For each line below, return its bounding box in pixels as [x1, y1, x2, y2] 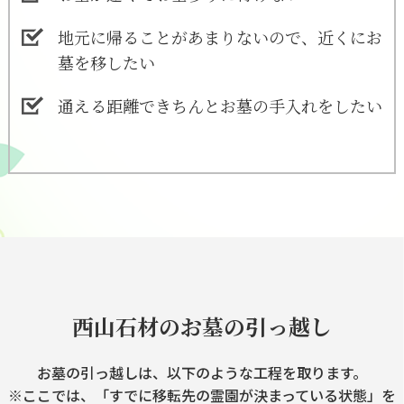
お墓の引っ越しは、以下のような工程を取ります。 [36, 362, 367, 384]
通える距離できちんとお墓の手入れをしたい [57, 94, 382, 118]
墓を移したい [57, 50, 155, 75]
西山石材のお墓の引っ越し [71, 310, 332, 343]
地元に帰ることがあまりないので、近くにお [57, 25, 382, 50]
